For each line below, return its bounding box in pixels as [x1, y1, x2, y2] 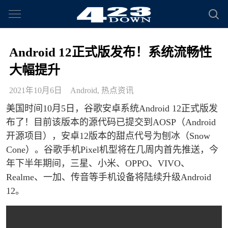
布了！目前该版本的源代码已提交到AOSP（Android [6, 117, 216, 128]
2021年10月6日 [9, 86, 62, 95]
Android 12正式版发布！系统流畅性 [9, 45, 212, 60]
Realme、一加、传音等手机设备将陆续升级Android [6, 172, 211, 183]
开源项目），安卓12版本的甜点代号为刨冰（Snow [6, 131, 210, 141]
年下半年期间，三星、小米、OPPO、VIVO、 [6, 158, 190, 169]
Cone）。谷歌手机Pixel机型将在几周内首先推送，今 [6, 145, 218, 155]
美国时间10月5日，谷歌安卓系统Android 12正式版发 [6, 103, 218, 114]
